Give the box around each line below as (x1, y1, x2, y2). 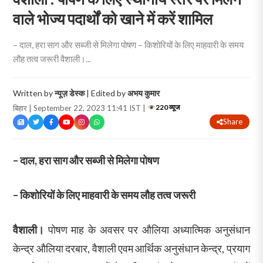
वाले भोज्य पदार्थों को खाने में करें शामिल (13, 9, 213, 29)
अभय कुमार (127, 88, 160, 99)
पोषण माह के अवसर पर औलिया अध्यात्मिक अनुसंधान (44, 223, 250, 237)
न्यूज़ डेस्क (55, 88, 85, 99)
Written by (13, 88, 55, 99)
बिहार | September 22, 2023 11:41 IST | (13, 103, 148, 113)
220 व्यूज (155, 103, 180, 112)
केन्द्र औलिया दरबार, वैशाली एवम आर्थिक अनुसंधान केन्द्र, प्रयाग (13, 242, 250, 255)
